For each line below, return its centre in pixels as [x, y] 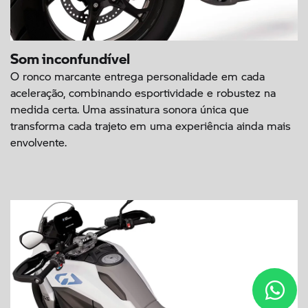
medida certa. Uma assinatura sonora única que [130, 109]
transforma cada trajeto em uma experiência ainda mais [151, 126]
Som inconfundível [70, 55]
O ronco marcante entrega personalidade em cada [137, 76]
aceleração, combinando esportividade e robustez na [143, 93]
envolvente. [38, 142]
